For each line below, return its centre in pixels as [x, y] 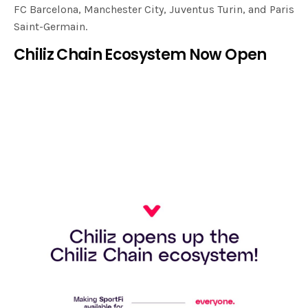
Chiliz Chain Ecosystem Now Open [142, 55]
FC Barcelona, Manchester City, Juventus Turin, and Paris [154, 10]
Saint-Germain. [52, 27]
